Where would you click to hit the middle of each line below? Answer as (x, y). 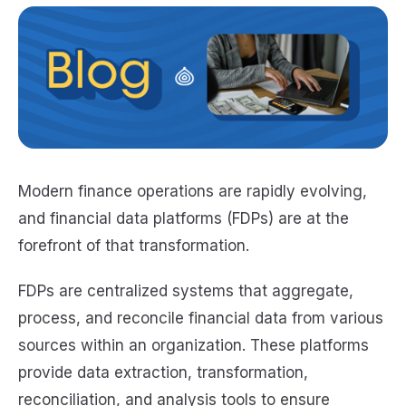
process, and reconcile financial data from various (201, 319)
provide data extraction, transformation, (163, 373)
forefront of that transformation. (136, 245)
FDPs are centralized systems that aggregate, (186, 291)
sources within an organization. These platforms (193, 346)
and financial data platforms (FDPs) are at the (184, 218)
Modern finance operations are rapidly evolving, (193, 191)
